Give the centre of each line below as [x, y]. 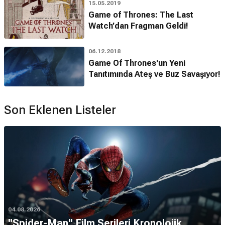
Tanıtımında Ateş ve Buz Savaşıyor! [154, 74]
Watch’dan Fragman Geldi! [138, 26]
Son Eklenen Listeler [60, 110]
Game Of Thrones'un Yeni [137, 63]
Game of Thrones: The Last [141, 15]
